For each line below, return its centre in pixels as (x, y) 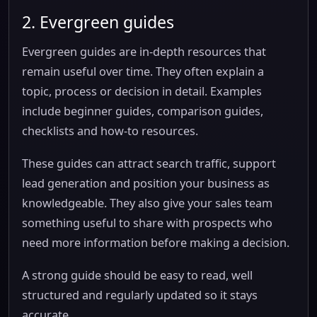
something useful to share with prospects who (147, 223)
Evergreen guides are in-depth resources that (144, 52)
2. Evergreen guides (98, 22)
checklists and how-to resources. (110, 131)
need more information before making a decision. (156, 243)
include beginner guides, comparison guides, (143, 111)
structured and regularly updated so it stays (140, 295)
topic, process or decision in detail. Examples (142, 91)
